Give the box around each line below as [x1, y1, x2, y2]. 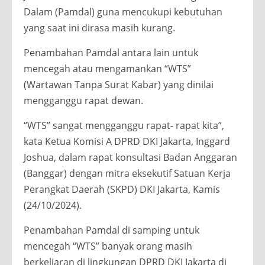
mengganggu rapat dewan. [24, 94, 143, 108]
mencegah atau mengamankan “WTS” [24, 62, 191, 76]
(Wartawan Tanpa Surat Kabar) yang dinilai [24, 78, 214, 92]
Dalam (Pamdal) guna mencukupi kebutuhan [24, 5, 222, 19]
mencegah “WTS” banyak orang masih [24, 240, 192, 253]
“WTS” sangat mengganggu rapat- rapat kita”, [24, 119, 224, 132]
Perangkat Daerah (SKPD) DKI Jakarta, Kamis [24, 183, 220, 196]
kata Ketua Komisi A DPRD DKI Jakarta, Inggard [24, 135, 230, 148]
